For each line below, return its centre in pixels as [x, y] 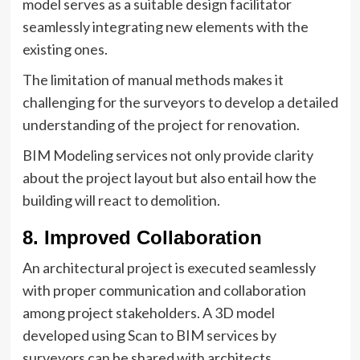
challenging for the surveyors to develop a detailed [180, 102]
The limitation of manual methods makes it [153, 80]
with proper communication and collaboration [164, 290]
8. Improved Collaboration [142, 237]
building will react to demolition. [121, 200]
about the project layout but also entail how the [169, 178]
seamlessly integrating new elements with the [165, 27]
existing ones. [65, 49]
